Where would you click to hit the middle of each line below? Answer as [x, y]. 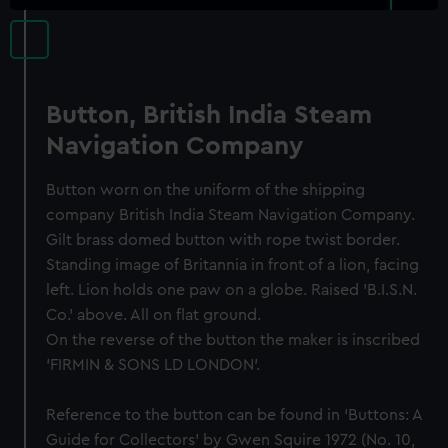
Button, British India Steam [209, 115]
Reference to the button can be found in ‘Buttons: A [234, 415]
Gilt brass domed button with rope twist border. [223, 240]
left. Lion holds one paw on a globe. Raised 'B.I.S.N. [232, 290]
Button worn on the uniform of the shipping [206, 190]
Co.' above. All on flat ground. [154, 315]
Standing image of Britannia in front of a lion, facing [233, 265]
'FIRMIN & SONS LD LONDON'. [153, 365]
